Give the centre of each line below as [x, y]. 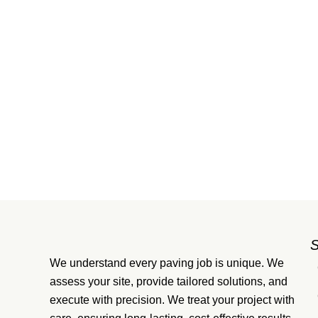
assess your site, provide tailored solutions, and [169, 281]
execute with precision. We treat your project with [172, 300]
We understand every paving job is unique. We [167, 263]
